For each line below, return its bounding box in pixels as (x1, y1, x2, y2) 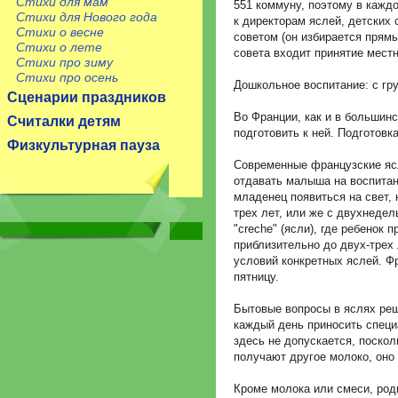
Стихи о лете (16, 40, 102, 54)
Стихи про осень (16, 70, 118, 84)
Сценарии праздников (7, 90, 166, 105)
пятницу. (234, 269, 279, 283)
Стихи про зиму (16, 55, 113, 69)
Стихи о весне (16, 25, 104, 39)
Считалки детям (7, 114, 121, 129)
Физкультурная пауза (7, 138, 160, 153)
